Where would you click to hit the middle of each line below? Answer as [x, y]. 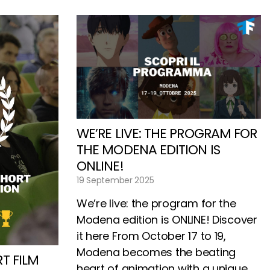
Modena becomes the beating [156, 252]
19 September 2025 [115, 180]
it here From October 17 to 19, [151, 236]
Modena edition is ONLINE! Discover [167, 219]
